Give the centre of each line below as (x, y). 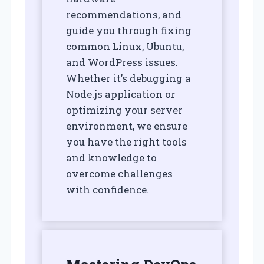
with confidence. (108, 190)
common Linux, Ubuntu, (125, 47)
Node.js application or (121, 94)
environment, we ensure (127, 126)
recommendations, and (124, 15)
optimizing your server (124, 110)
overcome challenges (119, 174)
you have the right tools (126, 142)
